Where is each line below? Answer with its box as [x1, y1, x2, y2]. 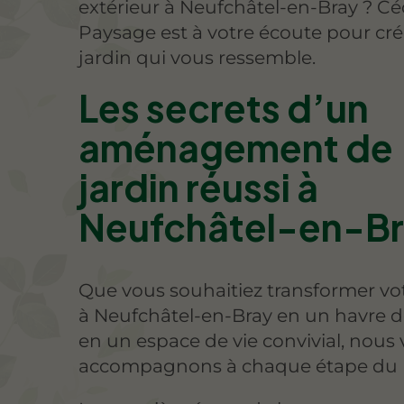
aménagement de [78, 124, 394, 171]
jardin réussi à [78, 164, 319, 211]
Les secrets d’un [78, 85, 370, 132]
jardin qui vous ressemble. [78, 45, 317, 69]
